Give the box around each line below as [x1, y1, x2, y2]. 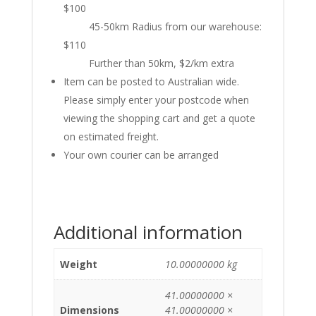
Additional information [53, 219, 243, 245]
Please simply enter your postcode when [63, 93, 249, 107]
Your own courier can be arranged [63, 148, 219, 162]
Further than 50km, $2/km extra [63, 56, 234, 71]
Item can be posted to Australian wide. [63, 75, 239, 89]
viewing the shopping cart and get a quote [63, 111, 255, 126]
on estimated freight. [63, 130, 159, 144]
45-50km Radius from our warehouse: [63, 20, 262, 34]
